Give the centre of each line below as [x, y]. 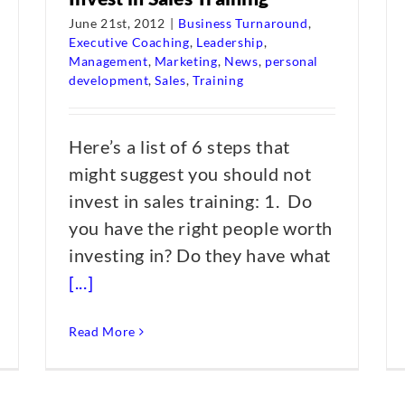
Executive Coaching [129, 42]
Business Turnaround [243, 23]
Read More [102, 331]
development [109, 80]
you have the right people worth [201, 228]
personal [292, 61]
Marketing [186, 61]
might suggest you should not [190, 174]
